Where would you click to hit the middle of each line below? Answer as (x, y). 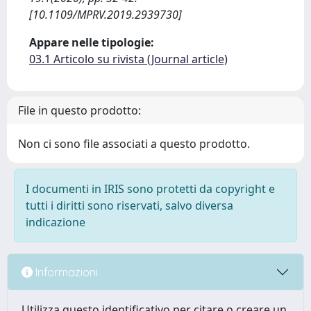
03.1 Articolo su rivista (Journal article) (128, 59)
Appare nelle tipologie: (92, 42)
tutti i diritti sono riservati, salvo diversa (129, 205)
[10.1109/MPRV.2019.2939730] (106, 15)
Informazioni (65, 272)
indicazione (56, 222)
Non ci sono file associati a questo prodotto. (134, 144)
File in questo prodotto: (79, 110)
